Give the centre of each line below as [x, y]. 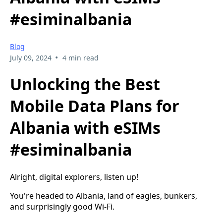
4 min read [80, 57]
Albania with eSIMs [85, 128]
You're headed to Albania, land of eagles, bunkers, [104, 195]
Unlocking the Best [85, 84]
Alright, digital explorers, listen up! [74, 177]
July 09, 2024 [31, 57]
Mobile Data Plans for [95, 106]
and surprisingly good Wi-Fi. [62, 206]
